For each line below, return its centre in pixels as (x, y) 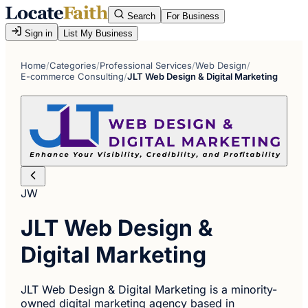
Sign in (37, 33)
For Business (193, 16)
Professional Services (146, 65)
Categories (73, 65)
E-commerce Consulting (73, 76)
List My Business (98, 33)
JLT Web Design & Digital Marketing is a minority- (149, 290)
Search (140, 16)
